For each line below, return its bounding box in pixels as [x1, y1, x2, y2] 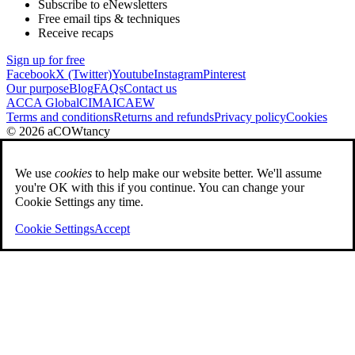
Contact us [124, 81, 177, 95]
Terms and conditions [6, 109, 113, 124]
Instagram [154, 67, 203, 81]
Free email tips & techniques [38, 11, 180, 25]
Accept [94, 221, 130, 235]
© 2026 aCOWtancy [6, 124, 110, 138]
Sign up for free [6, 52, 85, 67]
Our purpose [6, 81, 69, 95]
